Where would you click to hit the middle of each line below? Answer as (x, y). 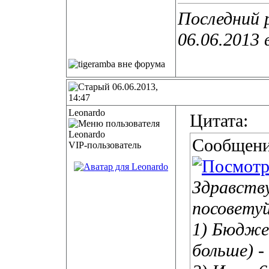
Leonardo (87, 113)
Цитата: (219, 121)
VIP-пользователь (105, 145)
